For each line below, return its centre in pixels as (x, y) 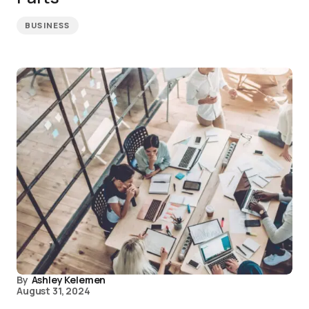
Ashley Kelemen (69, 280)
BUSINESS (48, 26)
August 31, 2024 (53, 291)
